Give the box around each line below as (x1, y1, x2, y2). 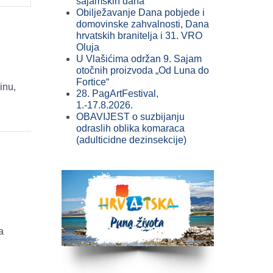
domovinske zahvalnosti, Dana (76, 19, 209, 29)
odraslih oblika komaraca (76, 123, 185, 133)
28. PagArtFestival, (76, 88, 158, 99)
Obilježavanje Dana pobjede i (76, 7, 205, 18)
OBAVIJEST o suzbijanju (76, 112, 185, 122)
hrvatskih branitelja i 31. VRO (76, 30, 202, 41)
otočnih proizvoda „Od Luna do (76, 65, 209, 76)
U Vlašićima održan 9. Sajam (76, 54, 202, 64)
